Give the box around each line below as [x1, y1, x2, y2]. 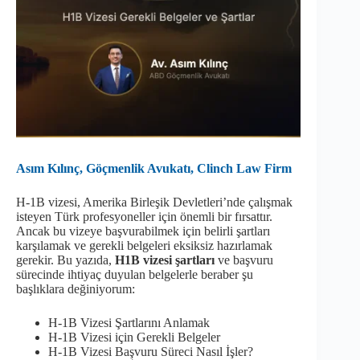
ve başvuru [215, 253, 273, 268]
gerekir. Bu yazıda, [16, 253, 115, 268]
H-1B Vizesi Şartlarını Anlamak [48, 316, 210, 330]
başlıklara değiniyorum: [16, 282, 135, 297]
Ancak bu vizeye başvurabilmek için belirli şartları [16, 224, 270, 239]
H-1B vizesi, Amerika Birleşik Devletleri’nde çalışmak [16, 195, 292, 210]
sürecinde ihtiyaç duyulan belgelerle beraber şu [16, 268, 253, 282]
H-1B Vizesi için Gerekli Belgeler [48, 330, 220, 345]
